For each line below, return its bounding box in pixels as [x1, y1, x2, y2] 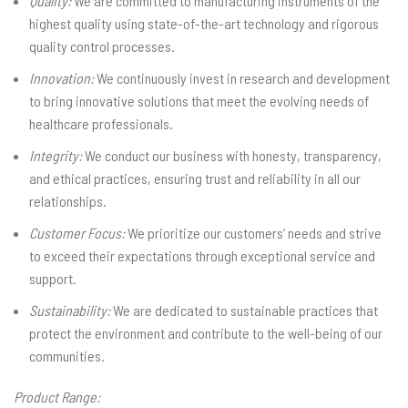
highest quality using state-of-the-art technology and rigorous [29, 15, 379, 32]
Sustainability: [29, 301, 110, 319]
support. [29, 270, 76, 287]
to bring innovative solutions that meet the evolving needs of [29, 92, 369, 109]
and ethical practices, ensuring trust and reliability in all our [29, 169, 361, 187]
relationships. [29, 192, 107, 209]
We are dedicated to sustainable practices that [110, 301, 378, 319]
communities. [29, 347, 105, 364]
